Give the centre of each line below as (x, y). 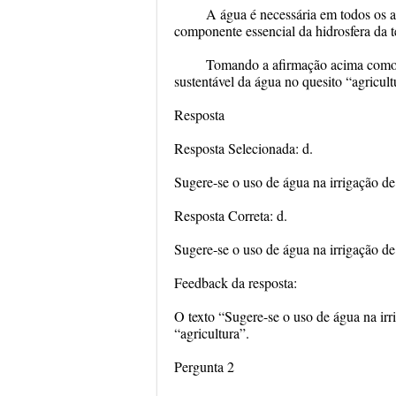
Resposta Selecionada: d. (244, 148)
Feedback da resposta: (236, 282)
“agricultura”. (212, 333)
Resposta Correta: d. (231, 215)
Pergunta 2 (204, 366)
